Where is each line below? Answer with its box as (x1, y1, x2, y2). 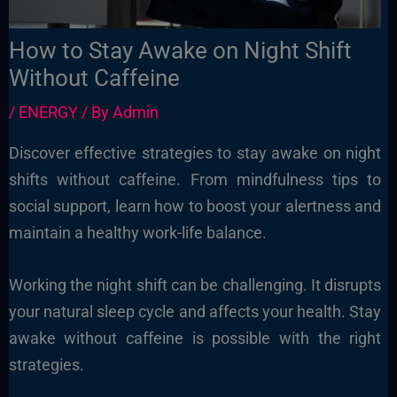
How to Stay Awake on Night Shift (8, 37, 352, 65)
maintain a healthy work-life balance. (8, 223, 267, 243)
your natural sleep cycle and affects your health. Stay (8, 301, 382, 321)
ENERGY (18, 103, 78, 122)
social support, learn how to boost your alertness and (8, 197, 382, 216)
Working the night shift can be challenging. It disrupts (8, 275, 382, 294)
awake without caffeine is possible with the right (8, 328, 382, 347)
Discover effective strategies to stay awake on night (8, 144, 382, 163)
